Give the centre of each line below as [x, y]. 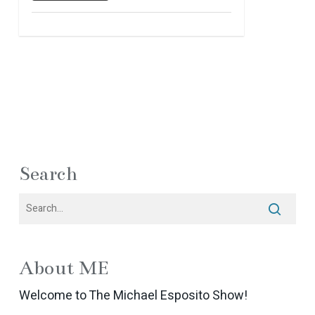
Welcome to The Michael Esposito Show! [133, 296]
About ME [64, 268]
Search [48, 174]
